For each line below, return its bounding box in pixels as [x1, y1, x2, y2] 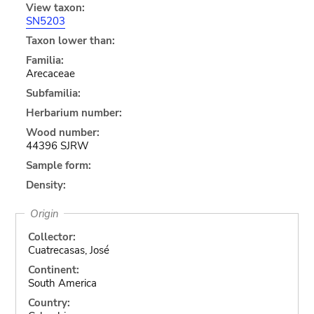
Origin [29, 206, 59, 221]
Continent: [27, 262, 79, 277]
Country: [27, 295, 70, 310]
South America [27, 275, 97, 290]
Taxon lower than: [25, 33, 115, 48]
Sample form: [25, 158, 91, 172]
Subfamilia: [25, 86, 81, 100]
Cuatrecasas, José [27, 243, 109, 257]
